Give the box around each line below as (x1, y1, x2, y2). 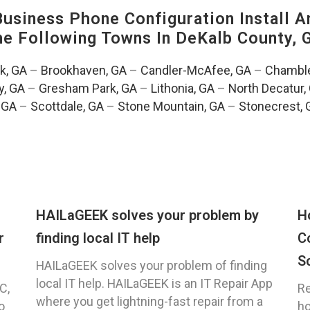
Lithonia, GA (150, 81, 215, 96)
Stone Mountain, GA (118, 99, 225, 114)
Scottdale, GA (30, 99, 104, 114)
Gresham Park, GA (38, 81, 137, 96)
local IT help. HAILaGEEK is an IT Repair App (36, 276, 273, 291)
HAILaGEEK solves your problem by (36, 207, 259, 224)
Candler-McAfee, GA (140, 63, 251, 78)
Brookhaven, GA (40, 63, 127, 78)
